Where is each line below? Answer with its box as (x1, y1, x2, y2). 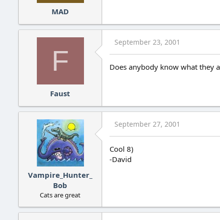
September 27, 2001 (114, 119, 180, 129)
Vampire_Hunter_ (28, 170, 92, 180)
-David (110, 154, 132, 164)
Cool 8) (110, 143, 134, 154)
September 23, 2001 (114, 37, 180, 47)
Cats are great (40, 191, 81, 200)
